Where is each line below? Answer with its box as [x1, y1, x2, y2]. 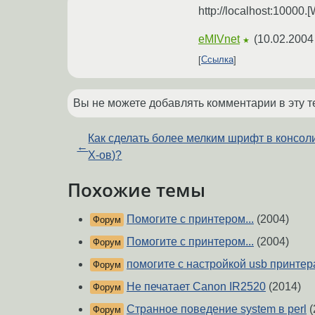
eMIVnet [198, 32, 240, 45]
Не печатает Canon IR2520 [127, 281, 266, 293]
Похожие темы [67, 177, 205, 202]
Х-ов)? [88, 148, 122, 161]
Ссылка [201, 54, 233, 65]
